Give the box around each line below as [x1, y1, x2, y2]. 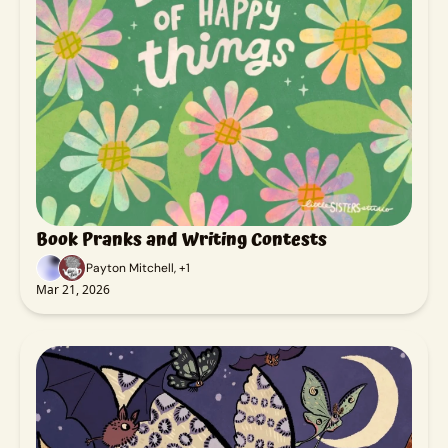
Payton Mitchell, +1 [86, 260, 190, 277]
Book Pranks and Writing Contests [36, 225, 327, 255]
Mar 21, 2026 [36, 281, 110, 299]
